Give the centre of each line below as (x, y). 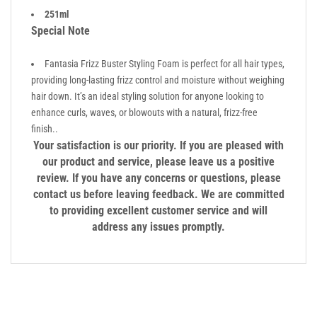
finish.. (45, 128)
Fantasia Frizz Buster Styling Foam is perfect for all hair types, (165, 63)
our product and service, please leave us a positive (158, 161)
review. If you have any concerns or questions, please (158, 178)
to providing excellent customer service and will (158, 210)
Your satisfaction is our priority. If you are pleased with (158, 145)
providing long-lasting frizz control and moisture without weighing (158, 80)
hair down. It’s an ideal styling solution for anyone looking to (148, 96)
